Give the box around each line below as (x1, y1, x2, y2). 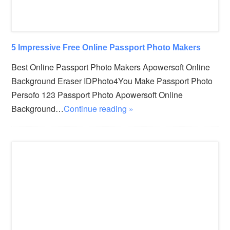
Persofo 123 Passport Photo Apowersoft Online (11, 88, 183, 101)
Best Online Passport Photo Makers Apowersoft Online (11, 61, 210, 73)
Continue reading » (64, 102, 134, 114)
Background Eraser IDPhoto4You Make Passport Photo (11, 74, 213, 87)
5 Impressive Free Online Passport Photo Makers (11, 42, 201, 52)
